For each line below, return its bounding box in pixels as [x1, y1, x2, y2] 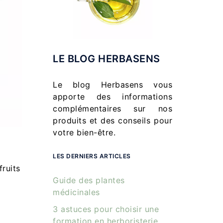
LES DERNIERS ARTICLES [53, 152, 131, 160]
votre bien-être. [53, 127, 115, 137]
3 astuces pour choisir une [53, 204, 159, 214]
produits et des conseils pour [53, 115, 172, 125]
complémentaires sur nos [53, 104, 172, 113]
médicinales [53, 187, 100, 197]
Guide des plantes [53, 175, 125, 185]
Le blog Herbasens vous [53, 80, 172, 90]
